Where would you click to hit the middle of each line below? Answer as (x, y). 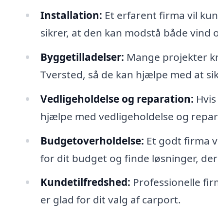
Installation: (71, 15)
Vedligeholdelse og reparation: (117, 99)
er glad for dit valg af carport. (110, 200)
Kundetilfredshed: (85, 182)
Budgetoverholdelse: (92, 140)
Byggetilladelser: (82, 57)
